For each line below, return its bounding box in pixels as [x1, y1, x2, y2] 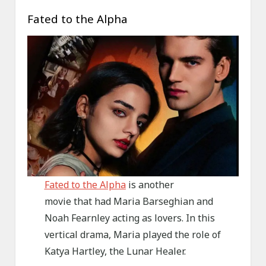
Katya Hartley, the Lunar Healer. [44, 245, 186, 258]
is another [125, 178, 174, 192]
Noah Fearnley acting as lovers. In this [44, 211, 215, 225]
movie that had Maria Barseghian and [44, 195, 213, 208]
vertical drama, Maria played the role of [44, 228, 221, 242]
